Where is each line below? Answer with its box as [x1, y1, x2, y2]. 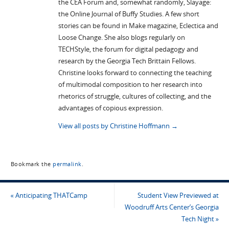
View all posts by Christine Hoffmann [58, 122, 171, 131]
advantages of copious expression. [58, 103, 163, 112]
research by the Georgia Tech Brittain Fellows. [58, 56, 196, 65]
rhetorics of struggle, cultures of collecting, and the [58, 91, 211, 101]
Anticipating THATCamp [13, 191, 87, 200]
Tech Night [181, 215, 216, 224]
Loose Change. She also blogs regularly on [58, 33, 185, 42]
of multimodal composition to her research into [58, 80, 202, 89]
